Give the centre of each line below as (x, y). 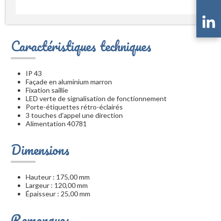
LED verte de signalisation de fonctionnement (96, 99)
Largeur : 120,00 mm (57, 185)
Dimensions (40, 150)
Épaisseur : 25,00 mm (58, 194)
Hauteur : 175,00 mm (58, 177)
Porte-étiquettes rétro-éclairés (74, 107)
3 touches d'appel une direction (74, 115)
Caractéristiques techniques (81, 46)
